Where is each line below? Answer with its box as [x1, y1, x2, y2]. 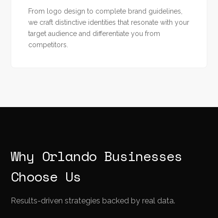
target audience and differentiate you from [28, 30, 161, 37]
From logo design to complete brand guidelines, [28, 7, 183, 15]
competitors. [28, 41, 69, 49]
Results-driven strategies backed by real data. [11, 196, 176, 205]
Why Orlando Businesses [11, 146, 182, 166]
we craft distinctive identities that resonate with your [28, 18, 190, 26]
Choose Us [11, 166, 81, 186]
